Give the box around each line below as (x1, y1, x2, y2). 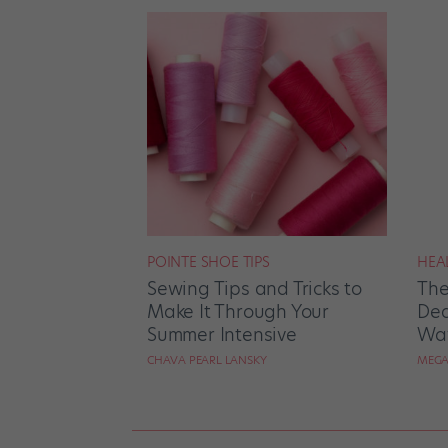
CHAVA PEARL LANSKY (147, 351, 267, 368)
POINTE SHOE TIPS (147, 251, 270, 272)
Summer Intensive (147, 321, 297, 347)
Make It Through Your (147, 298, 330, 324)
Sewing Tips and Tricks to (147, 275, 363, 301)
